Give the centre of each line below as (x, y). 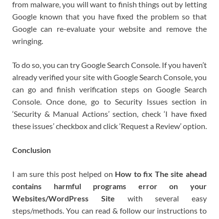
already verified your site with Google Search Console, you (109, 77)
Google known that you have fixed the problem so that (109, 17)
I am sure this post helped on (64, 174)
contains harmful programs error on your (109, 186)
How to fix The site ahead (161, 174)
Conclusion (32, 150)
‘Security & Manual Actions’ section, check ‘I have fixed (109, 114)
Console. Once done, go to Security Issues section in (109, 102)
